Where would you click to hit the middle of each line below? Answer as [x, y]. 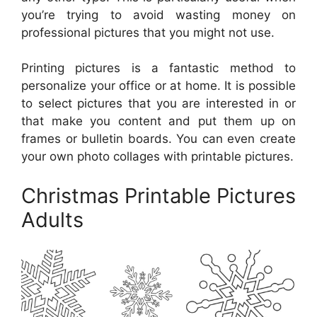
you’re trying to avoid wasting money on [158, 15]
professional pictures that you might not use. [148, 32]
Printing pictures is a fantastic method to [158, 68]
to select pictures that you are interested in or [158, 104]
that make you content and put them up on [158, 121]
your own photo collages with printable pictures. [157, 157]
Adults [52, 219]
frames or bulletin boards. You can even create [158, 139]
